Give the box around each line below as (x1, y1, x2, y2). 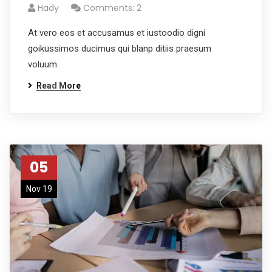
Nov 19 (25, 184, 52, 194)
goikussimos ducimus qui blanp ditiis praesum (28, 43, 211, 54)
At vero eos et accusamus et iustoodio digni (28, 27, 205, 38)
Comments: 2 (83, 2, 141, 14)
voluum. (28, 59, 59, 70)
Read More (36, 81, 81, 90)
